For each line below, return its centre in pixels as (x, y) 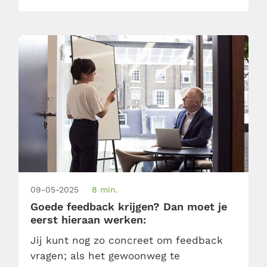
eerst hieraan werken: (88, 219)
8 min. (105, 189)
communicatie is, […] (83, 41)
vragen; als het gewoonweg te (105, 255)
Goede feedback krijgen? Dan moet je (128, 206)
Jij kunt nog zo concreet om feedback (126, 240)
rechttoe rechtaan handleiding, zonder (128, 10)
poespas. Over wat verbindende (110, 25)
